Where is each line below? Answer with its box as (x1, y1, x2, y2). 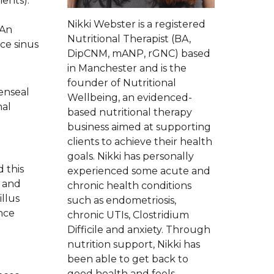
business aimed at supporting (67, 120, 211, 133)
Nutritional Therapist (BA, (67, 32, 191, 45)
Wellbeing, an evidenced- (67, 91, 192, 103)
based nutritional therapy (67, 106, 192, 118)
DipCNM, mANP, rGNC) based (67, 47, 210, 59)
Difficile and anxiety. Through (67, 223, 210, 235)
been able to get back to (67, 253, 188, 265)
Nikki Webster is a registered (67, 18, 206, 30)
